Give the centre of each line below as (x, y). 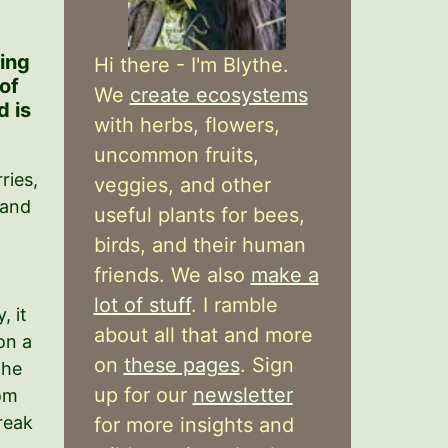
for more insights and (193, 425)
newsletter (242, 395)
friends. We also (172, 275)
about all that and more (203, 335)
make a (284, 275)
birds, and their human (199, 245)
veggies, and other (182, 185)
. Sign (266, 365)
